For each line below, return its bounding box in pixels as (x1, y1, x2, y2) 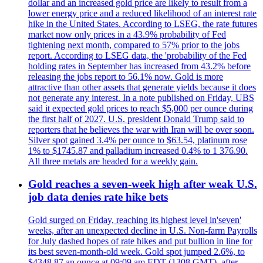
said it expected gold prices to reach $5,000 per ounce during (28, 103, 253, 114)
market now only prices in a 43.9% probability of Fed (28, 29, 226, 40)
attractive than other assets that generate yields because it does (28, 82, 256, 93)
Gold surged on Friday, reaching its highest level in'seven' (28, 214, 241, 225)
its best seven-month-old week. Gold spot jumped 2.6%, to (28, 246, 245, 257)
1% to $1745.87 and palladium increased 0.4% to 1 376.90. (28, 146, 248, 156)
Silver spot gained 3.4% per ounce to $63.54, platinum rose (28, 135, 247, 146)
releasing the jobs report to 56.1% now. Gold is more (28, 72, 223, 82)
